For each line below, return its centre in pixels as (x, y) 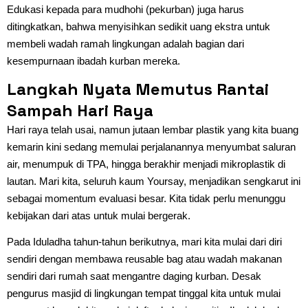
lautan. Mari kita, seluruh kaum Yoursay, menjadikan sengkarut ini (154, 181)
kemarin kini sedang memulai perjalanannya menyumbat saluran (151, 146)
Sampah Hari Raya (80, 110)
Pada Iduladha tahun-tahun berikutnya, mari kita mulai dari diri (144, 241)
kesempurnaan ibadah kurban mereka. (93, 60)
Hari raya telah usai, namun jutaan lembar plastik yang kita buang (153, 129)
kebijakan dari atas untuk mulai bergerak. (99, 215)
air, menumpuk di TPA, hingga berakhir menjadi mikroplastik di (146, 164)
